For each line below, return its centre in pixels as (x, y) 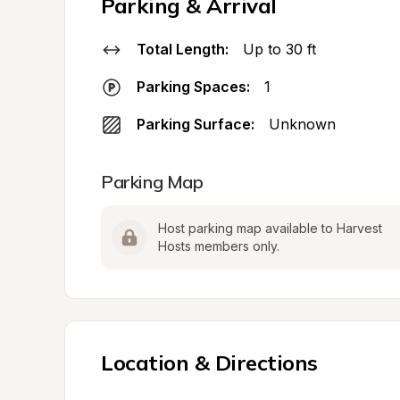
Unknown (302, 124)
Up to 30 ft (279, 49)
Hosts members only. (219, 246)
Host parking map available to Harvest (270, 228)
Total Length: (183, 49)
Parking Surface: (196, 124)
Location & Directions (209, 362)
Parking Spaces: (193, 87)
